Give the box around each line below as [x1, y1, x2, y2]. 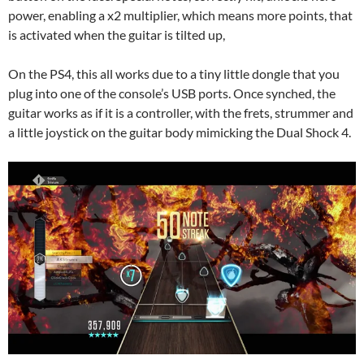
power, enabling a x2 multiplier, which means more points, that [8, 7, 353, 24]
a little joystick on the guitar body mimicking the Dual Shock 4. [8, 124, 351, 141]
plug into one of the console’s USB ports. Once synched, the [8, 85, 336, 102]
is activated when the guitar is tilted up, [8, 27, 225, 43]
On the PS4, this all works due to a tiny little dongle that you [8, 66, 340, 82]
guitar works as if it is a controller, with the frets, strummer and [8, 105, 353, 121]
